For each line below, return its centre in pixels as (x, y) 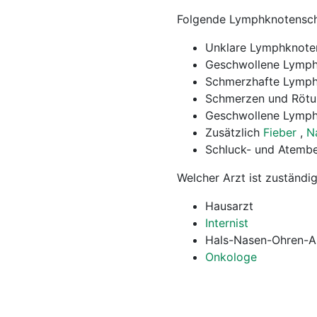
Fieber (282, 132)
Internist (227, 223)
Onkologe (231, 257)
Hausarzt (229, 206)
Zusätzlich (234, 132)
